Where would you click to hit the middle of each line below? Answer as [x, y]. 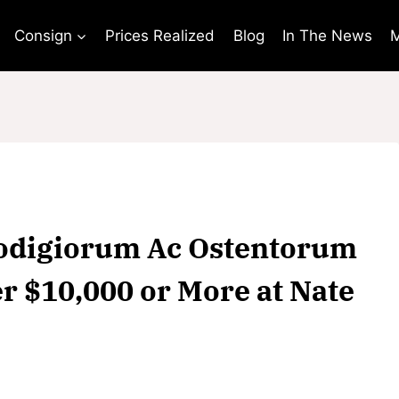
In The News [328, 35]
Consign [43, 35]
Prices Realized [160, 35]
